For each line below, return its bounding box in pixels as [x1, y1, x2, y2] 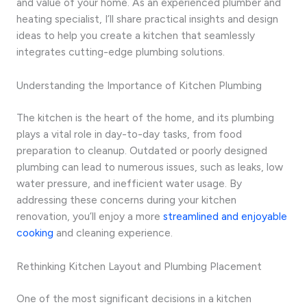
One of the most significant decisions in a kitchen [16, 292, 251, 306]
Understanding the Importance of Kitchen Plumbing [16, 78, 262, 92]
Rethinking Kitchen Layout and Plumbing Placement [16, 259, 262, 273]
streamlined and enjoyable [163, 210, 287, 223]
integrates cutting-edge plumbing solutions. [16, 45, 225, 59]
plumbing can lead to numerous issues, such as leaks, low [16, 160, 283, 174]
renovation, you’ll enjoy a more [16, 210, 163, 223]
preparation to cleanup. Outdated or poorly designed [16, 144, 267, 158]
